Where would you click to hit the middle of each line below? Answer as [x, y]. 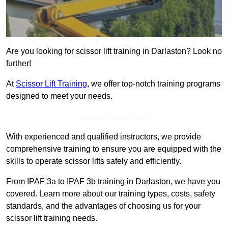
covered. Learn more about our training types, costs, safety [111, 194]
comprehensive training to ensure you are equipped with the [114, 149]
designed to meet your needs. [59, 96]
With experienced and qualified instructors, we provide [104, 137]
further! [19, 64]
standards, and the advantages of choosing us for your [103, 206]
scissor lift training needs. [52, 218]
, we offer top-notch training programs [154, 84]
